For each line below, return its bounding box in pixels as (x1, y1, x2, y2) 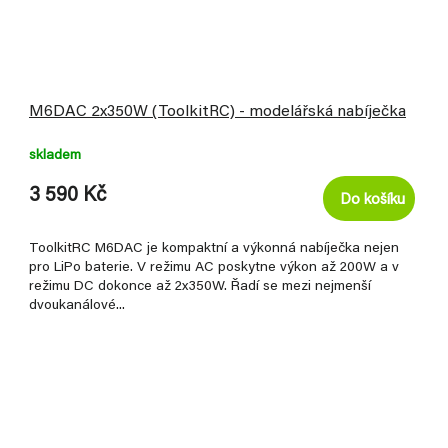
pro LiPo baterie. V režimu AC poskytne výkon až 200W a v (29, 261, 399, 276)
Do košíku (340, 193, 405, 209)
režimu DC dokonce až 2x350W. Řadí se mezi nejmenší (29, 280, 371, 295)
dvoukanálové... (29, 299, 125, 314)
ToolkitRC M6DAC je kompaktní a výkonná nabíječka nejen (29, 242, 399, 257)
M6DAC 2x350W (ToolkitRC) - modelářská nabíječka (29, 104, 406, 121)
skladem (29, 149, 81, 164)
